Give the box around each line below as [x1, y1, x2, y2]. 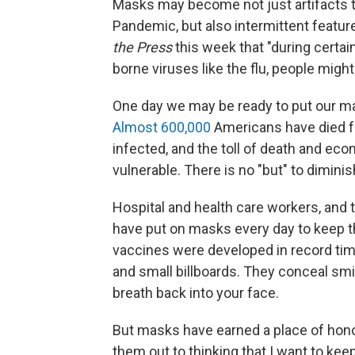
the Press [113, 39, 172, 55]
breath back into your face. [113, 284, 279, 301]
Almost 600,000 [113, 119, 211, 136]
